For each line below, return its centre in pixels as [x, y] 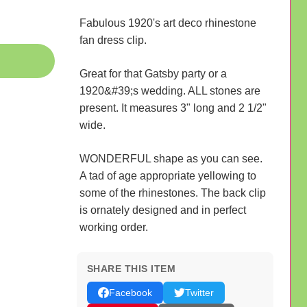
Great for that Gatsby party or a [153, 73]
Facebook [130, 292]
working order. [113, 227]
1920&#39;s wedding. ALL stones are [170, 90]
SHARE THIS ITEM [131, 268]
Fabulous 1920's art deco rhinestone [168, 23]
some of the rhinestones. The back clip [172, 193]
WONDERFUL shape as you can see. [171, 158]
